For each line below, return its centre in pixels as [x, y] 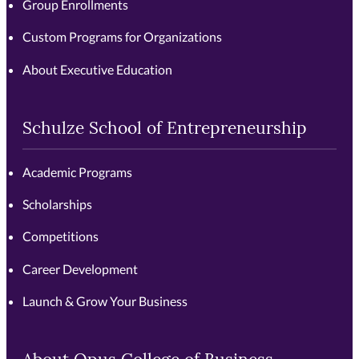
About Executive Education [98, 69]
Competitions [61, 236]
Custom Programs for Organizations [123, 37]
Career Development [81, 268]
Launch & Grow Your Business [105, 301]
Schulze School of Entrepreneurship [165, 129]
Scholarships [58, 204]
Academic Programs [78, 171]
